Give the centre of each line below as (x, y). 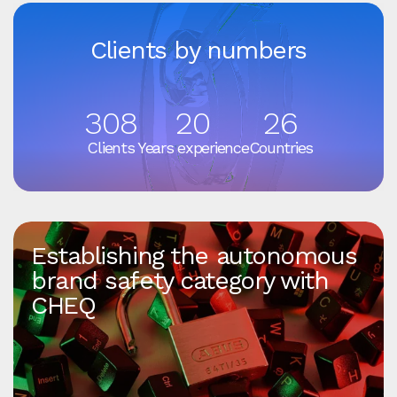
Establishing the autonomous (194, 256)
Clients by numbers (198, 51)
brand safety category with (180, 281)
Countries (280, 148)
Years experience (193, 148)
